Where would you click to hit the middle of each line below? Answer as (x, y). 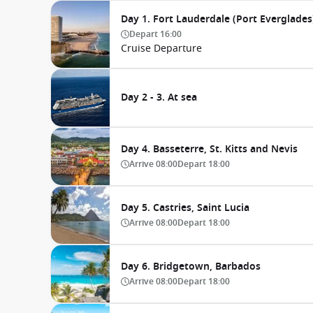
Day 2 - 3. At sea (159, 97)
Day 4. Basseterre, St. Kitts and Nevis (209, 149)
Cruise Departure (161, 49)
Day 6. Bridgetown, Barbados (191, 267)
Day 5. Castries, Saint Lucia (185, 208)
